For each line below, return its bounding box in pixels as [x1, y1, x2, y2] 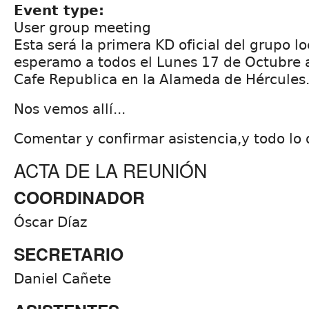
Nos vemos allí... [14, 100, 126, 117]
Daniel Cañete [14, 270, 111, 287]
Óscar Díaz [14, 213, 88, 230]
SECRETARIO [14, 241, 123, 266]
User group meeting [14, 19, 151, 36]
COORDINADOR [14, 184, 145, 210]
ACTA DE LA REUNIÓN [14, 156, 207, 183]
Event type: [14, 1, 109, 19]
